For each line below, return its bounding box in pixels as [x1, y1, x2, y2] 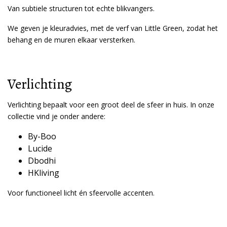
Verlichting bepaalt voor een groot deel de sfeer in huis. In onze [8, 100, 214, 109]
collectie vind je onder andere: [8, 111, 105, 121]
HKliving [28, 167, 59, 178]
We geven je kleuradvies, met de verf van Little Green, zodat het [8, 23, 218, 33]
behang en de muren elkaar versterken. [8, 35, 135, 45]
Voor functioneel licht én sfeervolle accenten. [8, 188, 155, 198]
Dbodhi [28, 155, 56, 166]
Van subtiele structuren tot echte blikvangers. [8, 4, 155, 13]
